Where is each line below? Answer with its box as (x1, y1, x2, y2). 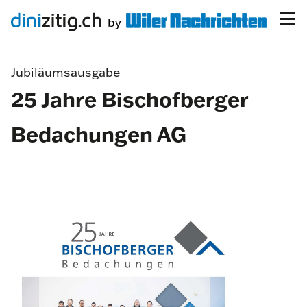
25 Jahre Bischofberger (11, 86, 248, 112)
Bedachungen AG (11, 121, 186, 147)
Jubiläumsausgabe (11, 64, 121, 80)
